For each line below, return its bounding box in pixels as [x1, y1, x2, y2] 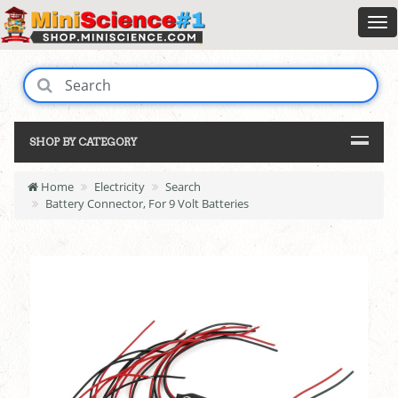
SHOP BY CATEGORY [29, 135, 137, 149]
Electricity [94, 179, 145, 195]
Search [165, 179, 201, 195]
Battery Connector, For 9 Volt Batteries [45, 195, 249, 212]
